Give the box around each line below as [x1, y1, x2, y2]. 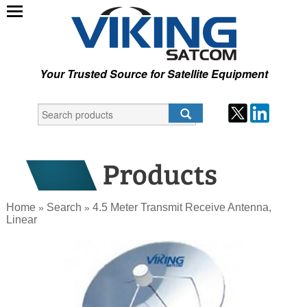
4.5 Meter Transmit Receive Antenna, [93, 201, 272, 214]
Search [47, 201, 82, 214]
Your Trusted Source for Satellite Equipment [39, 66, 268, 82]
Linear [6, 214, 38, 226]
